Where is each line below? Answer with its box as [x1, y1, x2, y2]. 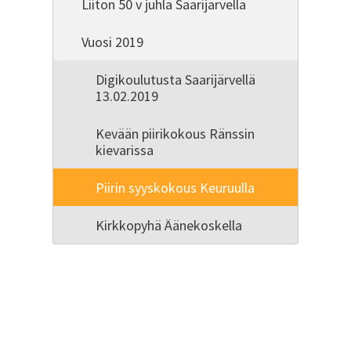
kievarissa [96, 140, 154, 159]
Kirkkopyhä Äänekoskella [96, 215, 243, 234]
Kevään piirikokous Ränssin [96, 124, 255, 143]
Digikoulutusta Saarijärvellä [96, 70, 256, 89]
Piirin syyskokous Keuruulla [96, 178, 255, 197]
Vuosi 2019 [81, 32, 144, 51]
